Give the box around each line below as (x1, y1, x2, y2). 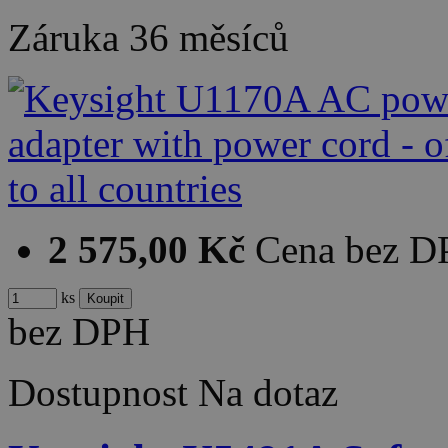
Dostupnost (8, 371, 188, 415)
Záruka (8, 16, 129, 60)
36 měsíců (129, 16, 289, 60)
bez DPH (8, 310, 150, 354)
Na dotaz (198, 371, 338, 415)
